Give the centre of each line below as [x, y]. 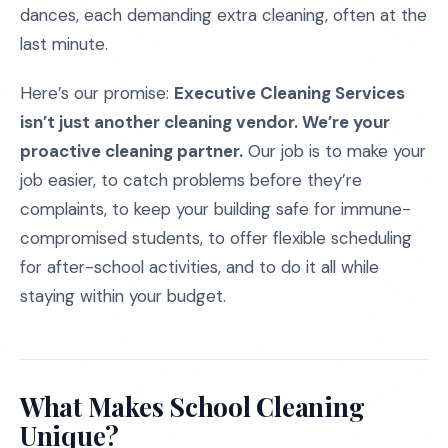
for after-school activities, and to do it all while [199, 267]
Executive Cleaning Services [289, 93]
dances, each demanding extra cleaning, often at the [223, 15]
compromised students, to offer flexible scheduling [216, 238]
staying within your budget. [123, 296]
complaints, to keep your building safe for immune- [215, 209]
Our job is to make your [334, 151]
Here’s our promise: [97, 93]
